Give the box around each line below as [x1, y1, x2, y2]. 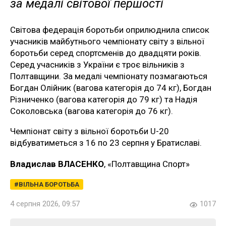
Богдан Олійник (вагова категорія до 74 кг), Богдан [10, 83, 211, 93]
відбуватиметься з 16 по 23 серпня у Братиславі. [10, 138, 202, 148]
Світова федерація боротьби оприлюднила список [10, 25, 209, 35]
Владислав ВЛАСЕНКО [10, 159, 104, 169]
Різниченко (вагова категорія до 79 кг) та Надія [10, 94, 197, 105]
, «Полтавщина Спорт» [104, 159, 190, 169]
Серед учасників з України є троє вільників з [10, 60, 185, 70]
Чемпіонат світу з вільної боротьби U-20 [10, 126, 169, 137]
